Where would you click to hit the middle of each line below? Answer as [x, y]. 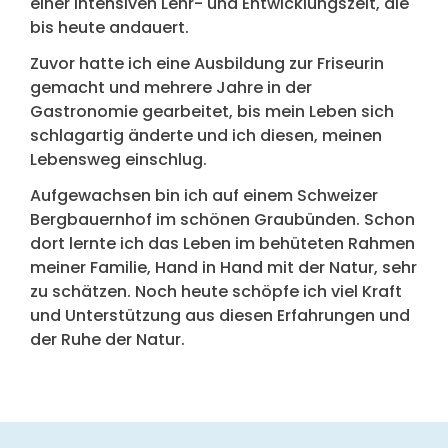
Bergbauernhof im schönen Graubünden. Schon [222, 220]
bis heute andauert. [109, 28]
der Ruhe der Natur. [107, 340]
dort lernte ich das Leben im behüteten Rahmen [222, 244]
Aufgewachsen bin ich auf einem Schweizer [204, 196]
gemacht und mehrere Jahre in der [171, 88]
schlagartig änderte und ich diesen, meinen [206, 136]
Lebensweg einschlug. [118, 160]
